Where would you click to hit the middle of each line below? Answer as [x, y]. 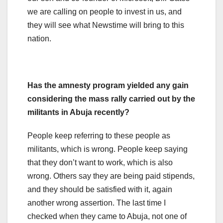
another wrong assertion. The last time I [97, 203]
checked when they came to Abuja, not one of [107, 216]
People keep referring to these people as [99, 135]
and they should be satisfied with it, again [100, 189]
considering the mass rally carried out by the [111, 99]
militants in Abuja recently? [78, 112]
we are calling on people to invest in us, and [105, 11]
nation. [39, 38]
